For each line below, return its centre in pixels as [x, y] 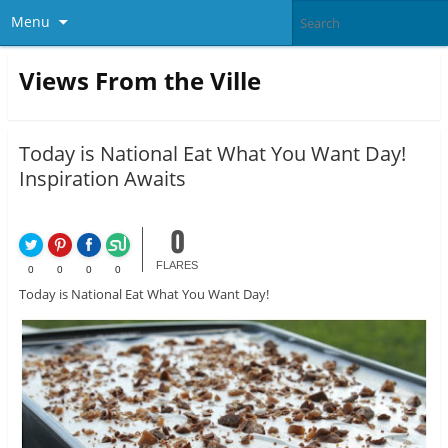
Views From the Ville [139, 80]
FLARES [177, 265]
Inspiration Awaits [102, 179]
